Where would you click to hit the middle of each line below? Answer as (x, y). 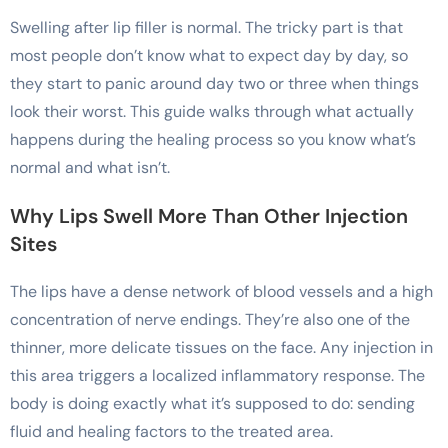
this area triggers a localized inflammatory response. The (217, 375)
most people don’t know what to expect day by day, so (209, 55)
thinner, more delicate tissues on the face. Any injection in (221, 347)
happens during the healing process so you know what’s (213, 139)
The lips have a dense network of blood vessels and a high (221, 291)
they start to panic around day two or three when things (214, 83)
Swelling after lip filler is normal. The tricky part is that (206, 27)
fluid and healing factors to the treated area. (171, 431)
